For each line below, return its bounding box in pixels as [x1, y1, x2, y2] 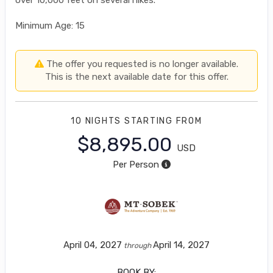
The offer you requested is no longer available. [44, 58, 238, 69]
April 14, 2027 [153, 239, 210, 250]
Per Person [112, 158, 159, 170]
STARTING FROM [124, 115, 202, 126]
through [122, 241, 153, 250]
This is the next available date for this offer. [44, 71, 229, 82]
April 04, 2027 [63, 239, 122, 250]
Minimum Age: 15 [15, 19, 85, 31]
